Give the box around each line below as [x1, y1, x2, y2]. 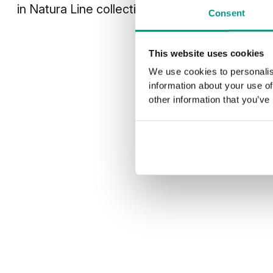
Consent [208, 7, 245, 18]
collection [93, 2, 150, 17]
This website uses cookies [149, 48, 264, 58]
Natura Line [29, 2, 93, 17]
